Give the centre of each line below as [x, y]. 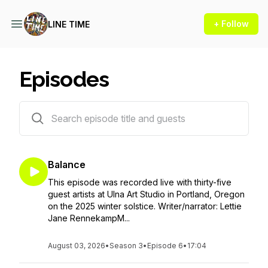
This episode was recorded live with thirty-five [140, 182]
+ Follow [231, 24]
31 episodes [42, 109]
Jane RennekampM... [89, 218]
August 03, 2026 [77, 246]
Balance [67, 165]
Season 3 [126, 246]
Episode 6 [165, 246]
